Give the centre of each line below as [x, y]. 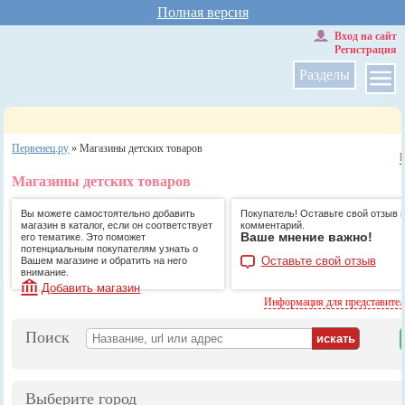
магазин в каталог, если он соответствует [117, 225]
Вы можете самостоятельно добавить [108, 213]
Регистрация [365, 50]
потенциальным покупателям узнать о [110, 249]
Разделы [324, 75]
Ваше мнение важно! [306, 237]
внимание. [45, 272]
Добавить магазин [91, 288]
